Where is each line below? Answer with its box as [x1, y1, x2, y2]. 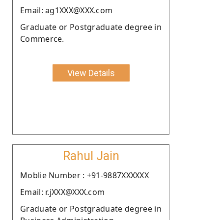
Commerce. [20, 33, 64, 44]
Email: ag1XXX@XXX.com [20, 4, 113, 16]
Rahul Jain [62, 148, 119, 163]
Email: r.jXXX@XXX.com [20, 186, 105, 197]
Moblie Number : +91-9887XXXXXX [20, 169, 149, 181]
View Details [67, 67, 115, 78]
